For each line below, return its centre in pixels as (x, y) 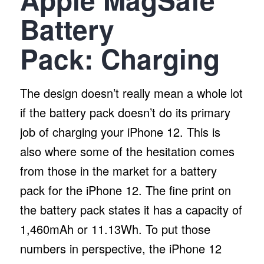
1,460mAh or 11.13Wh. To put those (115, 229)
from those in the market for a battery (118, 170)
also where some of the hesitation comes (127, 151)
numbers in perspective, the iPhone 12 (121, 248)
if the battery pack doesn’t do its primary (125, 112)
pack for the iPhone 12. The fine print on (125, 190)
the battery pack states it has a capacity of (131, 209)
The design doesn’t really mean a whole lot (131, 93)
